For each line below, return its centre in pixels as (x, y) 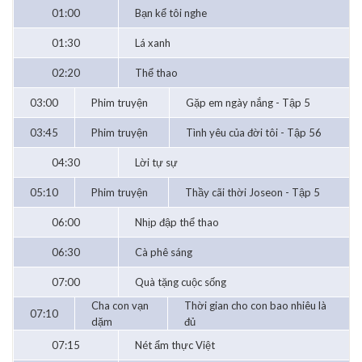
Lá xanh (153, 43)
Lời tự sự (156, 163)
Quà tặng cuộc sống (181, 282)
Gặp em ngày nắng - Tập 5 (248, 103)
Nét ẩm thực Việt (175, 345)
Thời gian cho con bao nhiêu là (255, 306)
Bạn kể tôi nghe (171, 13)
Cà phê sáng (164, 253)
